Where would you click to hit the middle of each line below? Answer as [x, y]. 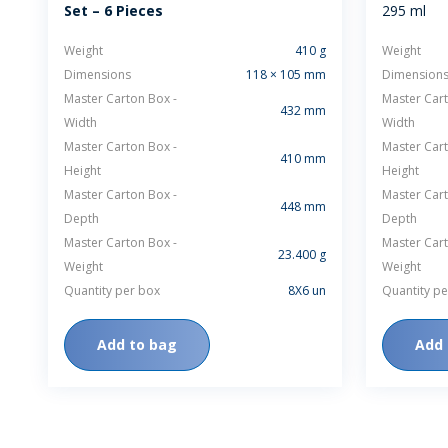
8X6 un [307, 290]
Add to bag [137, 344]
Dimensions [97, 74]
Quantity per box [112, 290]
